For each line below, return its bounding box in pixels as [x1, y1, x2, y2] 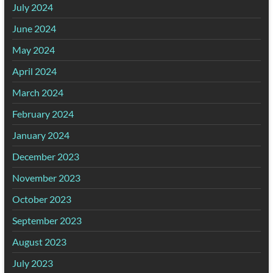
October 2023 [12, 193, 71, 205]
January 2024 [12, 129, 69, 141]
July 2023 [12, 257, 53, 269]
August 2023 [12, 235, 66, 247]
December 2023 [12, 150, 79, 162]
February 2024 [12, 107, 74, 119]
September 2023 [12, 214, 82, 226]
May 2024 [12, 43, 55, 55]
